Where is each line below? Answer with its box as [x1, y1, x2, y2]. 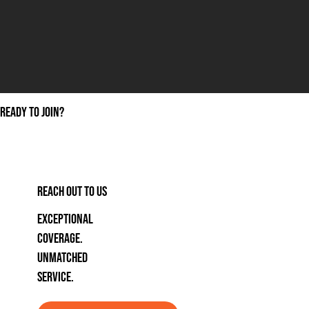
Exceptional [37, 211, 93, 228]
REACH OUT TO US [37, 183, 107, 200]
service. [37, 269, 74, 286]
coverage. [37, 230, 83, 248]
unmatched [37, 250, 88, 267]
